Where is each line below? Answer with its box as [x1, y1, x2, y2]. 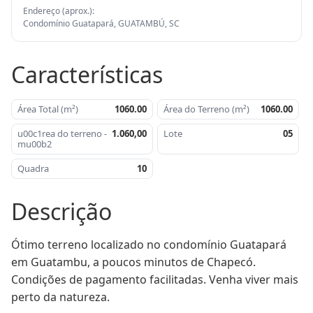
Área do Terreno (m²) [163, 103, 249, 115]
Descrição [11, 196, 112, 226]
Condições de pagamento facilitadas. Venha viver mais [11, 272, 298, 287]
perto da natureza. [11, 289, 110, 305]
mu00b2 [17, 138, 52, 150]
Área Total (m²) [17, 103, 78, 115]
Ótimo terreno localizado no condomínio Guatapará [11, 237, 286, 252]
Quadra [17, 162, 49, 175]
